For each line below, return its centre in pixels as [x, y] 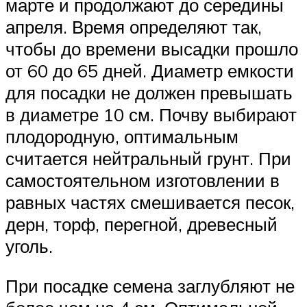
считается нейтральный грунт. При [148, 159]
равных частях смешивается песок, [150, 202]
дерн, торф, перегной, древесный [142, 224]
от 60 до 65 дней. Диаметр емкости [150, 71]
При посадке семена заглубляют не [150, 285]
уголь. [29, 246]
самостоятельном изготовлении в [143, 181]
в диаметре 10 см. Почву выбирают [151, 115]
